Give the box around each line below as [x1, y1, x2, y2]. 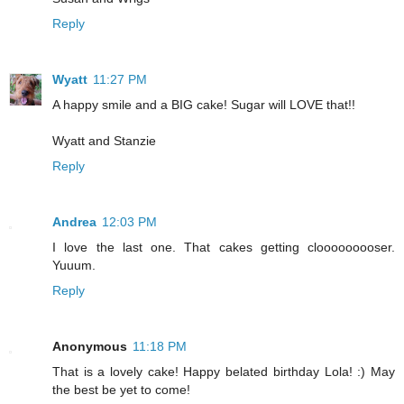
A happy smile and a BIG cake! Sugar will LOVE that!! [52, 97, 355, 113]
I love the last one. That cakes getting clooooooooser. [52, 240, 395, 255]
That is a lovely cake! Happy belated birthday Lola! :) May [52, 364, 395, 380]
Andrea [52, 215, 96, 230]
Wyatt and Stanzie [52, 133, 156, 149]
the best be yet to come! [52, 382, 190, 398]
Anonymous [52, 339, 127, 354]
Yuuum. [52, 258, 96, 273]
